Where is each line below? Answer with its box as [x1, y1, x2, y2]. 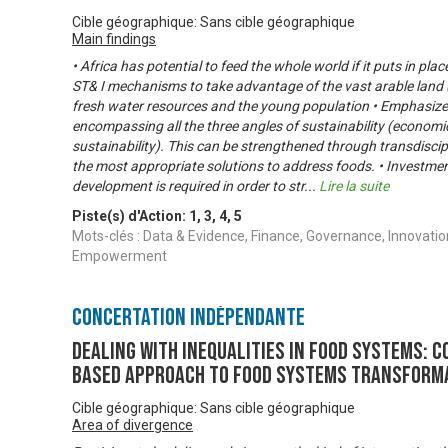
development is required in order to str [72, 178, 304, 195]
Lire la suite [319, 178, 389, 195]
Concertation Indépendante [72, 303, 305, 333]
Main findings [72, 31, 156, 48]
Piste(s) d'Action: [72, 208, 189, 225]
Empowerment [72, 248, 167, 265]
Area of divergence [72, 417, 193, 434]
